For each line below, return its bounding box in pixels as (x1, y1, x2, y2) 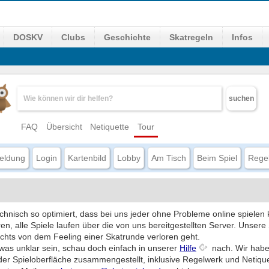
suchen (229, 94, 254, 103)
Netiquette (90, 122, 129, 131)
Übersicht (46, 122, 82, 131)
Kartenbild (68, 153, 106, 163)
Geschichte (104, 32, 151, 42)
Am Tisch (151, 153, 186, 163)
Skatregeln (169, 32, 213, 42)
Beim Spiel (197, 153, 237, 163)
